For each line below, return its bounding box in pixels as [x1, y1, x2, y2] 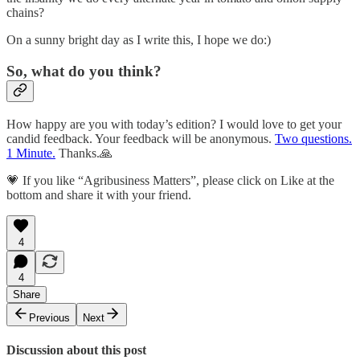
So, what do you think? [6, 62, 162, 80]
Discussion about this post [6, 342, 146, 357]
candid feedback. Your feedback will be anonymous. [6, 131, 275, 145]
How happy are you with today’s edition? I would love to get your [6, 117, 342, 131]
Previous [29, 311, 70, 324]
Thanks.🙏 [55, 145, 112, 160]
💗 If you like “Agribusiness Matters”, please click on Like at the [6, 173, 334, 187]
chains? [6, 6, 44, 20]
